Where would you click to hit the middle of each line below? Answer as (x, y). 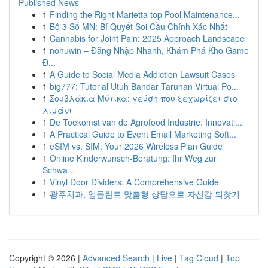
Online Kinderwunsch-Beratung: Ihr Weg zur (133, 158)
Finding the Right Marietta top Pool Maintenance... (145, 14)
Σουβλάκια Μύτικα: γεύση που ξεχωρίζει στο (144, 98)
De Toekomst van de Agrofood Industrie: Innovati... (146, 122)
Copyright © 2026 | (46, 258)
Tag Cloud (199, 258)
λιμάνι (57, 110)
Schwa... (59, 170)
